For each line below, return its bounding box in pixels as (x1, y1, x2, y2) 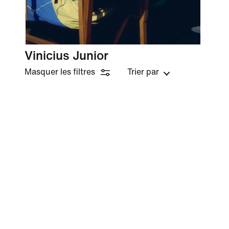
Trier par (127, 67, 159, 76)
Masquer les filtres (25, 67, 95, 76)
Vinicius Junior (25, 50, 108, 62)
